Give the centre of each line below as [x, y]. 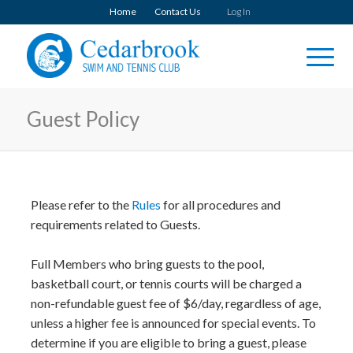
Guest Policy [83, 119]
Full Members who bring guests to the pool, [147, 264]
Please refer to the [81, 204]
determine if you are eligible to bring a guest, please [168, 342]
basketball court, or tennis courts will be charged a [166, 283]
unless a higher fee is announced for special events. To [173, 323]
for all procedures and [220, 204]
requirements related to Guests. [115, 224]
